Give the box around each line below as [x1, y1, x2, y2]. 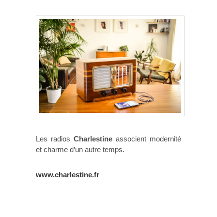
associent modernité [112, 135, 181, 143]
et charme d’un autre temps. [36, 145, 124, 154]
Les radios [36, 135, 74, 143]
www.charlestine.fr [36, 170, 99, 179]
